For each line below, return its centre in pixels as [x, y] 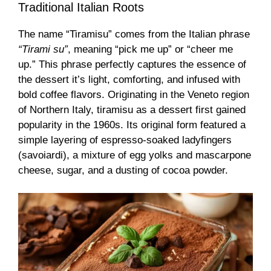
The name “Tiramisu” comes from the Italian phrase [134, 34]
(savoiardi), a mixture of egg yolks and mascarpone [135, 155]
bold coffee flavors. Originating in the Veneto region [134, 94]
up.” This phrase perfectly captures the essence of [132, 64]
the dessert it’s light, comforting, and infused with [129, 79]
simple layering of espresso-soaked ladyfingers [125, 140]
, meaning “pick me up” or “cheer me [150, 49]
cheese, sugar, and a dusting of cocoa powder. [123, 170]
